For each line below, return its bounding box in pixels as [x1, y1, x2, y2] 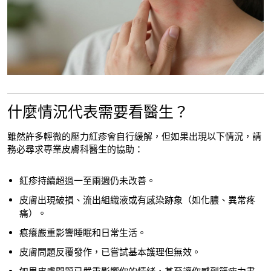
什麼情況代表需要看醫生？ [7, 102, 189, 123]
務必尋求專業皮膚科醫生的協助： [7, 143, 143, 156]
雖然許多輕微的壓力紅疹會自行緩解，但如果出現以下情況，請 [7, 131, 261, 143]
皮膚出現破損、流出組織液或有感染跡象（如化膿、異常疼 [19, 194, 255, 207]
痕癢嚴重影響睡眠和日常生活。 [19, 227, 146, 240]
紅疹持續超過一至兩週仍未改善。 [19, 175, 155, 188]
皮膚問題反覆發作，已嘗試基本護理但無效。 [19, 246, 201, 259]
